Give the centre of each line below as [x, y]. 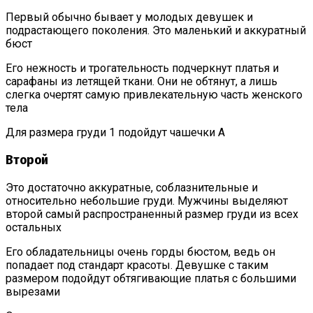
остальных [34, 227]
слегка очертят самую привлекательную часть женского [154, 95]
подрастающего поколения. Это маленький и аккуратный [156, 31]
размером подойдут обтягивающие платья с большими [151, 278]
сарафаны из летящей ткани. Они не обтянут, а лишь [141, 82]
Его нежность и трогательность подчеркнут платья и [142, 68]
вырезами [33, 291]
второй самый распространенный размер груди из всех [152, 214]
